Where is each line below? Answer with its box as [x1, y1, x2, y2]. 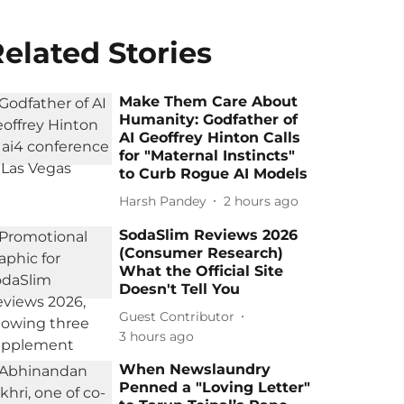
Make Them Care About [119, 93, 298, 110]
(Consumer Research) [119, 244, 284, 262]
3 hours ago [119, 328, 195, 344]
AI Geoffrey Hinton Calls [119, 129, 301, 146]
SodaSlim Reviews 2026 [119, 226, 298, 243]
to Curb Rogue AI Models [119, 165, 308, 182]
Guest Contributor [119, 308, 235, 325]
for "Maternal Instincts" [119, 147, 296, 164]
